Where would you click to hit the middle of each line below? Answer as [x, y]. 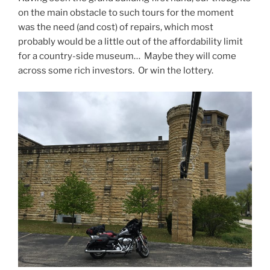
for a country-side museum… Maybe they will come [127, 56]
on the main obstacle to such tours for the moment [126, 13]
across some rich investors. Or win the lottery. [116, 71]
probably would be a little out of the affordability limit [130, 42]
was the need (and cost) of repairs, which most [116, 27]
